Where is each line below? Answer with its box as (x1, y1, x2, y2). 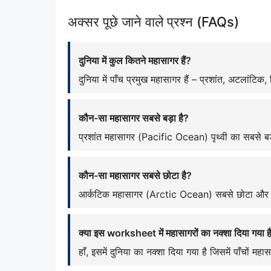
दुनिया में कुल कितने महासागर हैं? (79, 54, 191, 67)
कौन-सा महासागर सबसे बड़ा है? (79, 112, 189, 124)
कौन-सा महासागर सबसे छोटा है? (79, 169, 192, 181)
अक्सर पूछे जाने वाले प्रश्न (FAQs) (68, 14, 239, 30)
